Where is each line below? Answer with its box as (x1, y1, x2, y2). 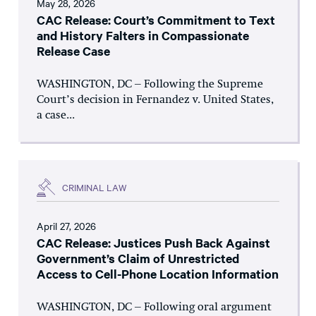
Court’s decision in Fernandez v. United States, (37, 94, 274, 106)
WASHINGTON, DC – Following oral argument (37, 301, 272, 313)
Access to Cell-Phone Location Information (37, 265, 279, 282)
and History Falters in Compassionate (37, 26, 249, 44)
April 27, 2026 (37, 218, 96, 233)
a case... (37, 109, 75, 121)
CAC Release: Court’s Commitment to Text (37, 11, 275, 28)
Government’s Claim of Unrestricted (37, 249, 239, 267)
